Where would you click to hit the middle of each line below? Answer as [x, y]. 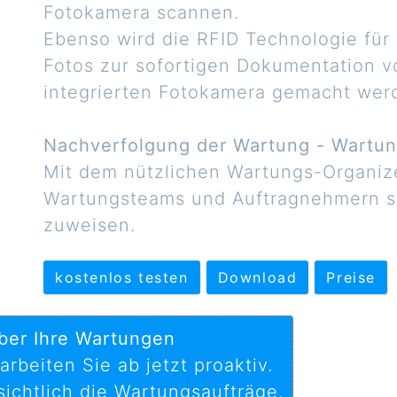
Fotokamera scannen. [141, 12]
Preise [351, 277]
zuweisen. [90, 225]
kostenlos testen [122, 277]
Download [257, 277]
